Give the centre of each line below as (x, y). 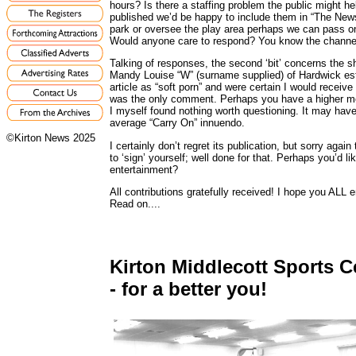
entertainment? (144, 169)
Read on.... (135, 203)
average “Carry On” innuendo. (177, 123)
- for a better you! (188, 288)
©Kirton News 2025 (51, 138)
